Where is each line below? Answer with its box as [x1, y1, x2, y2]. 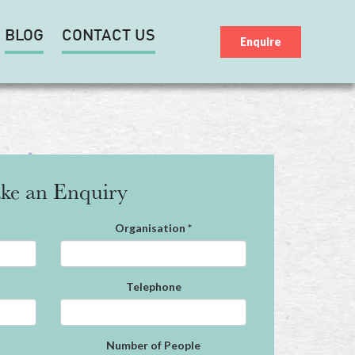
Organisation [115, 221, 185, 235]
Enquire [240, 35, 282, 48]
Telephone [125, 280, 181, 293]
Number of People [106, 338, 200, 352]
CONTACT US [62, 29, 155, 44]
